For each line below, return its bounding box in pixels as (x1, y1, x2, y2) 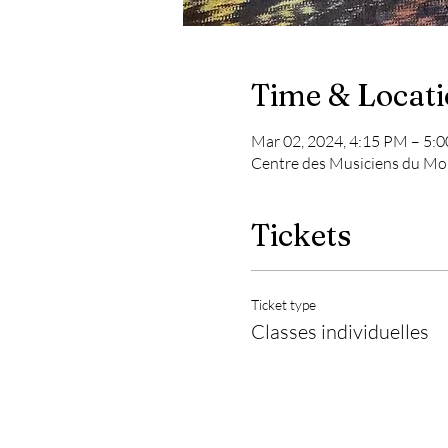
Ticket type (250, 295, 316, 313)
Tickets (250, 216, 351, 254)
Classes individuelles (250, 318, 429, 344)
